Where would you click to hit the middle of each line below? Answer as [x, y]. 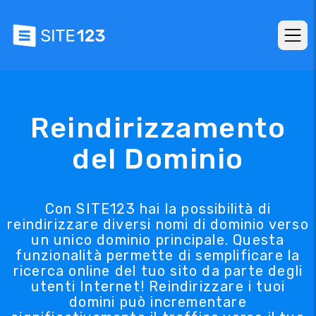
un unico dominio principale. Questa [158, 240]
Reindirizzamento [158, 128]
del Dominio [158, 159]
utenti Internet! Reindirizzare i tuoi [158, 286]
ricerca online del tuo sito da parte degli [158, 271]
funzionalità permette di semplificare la [158, 255]
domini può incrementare [158, 302]
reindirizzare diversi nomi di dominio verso [158, 224]
